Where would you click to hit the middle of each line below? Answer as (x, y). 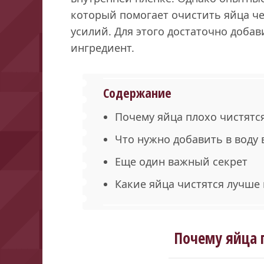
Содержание (137, 92)
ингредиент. (103, 47)
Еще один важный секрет (181, 161)
